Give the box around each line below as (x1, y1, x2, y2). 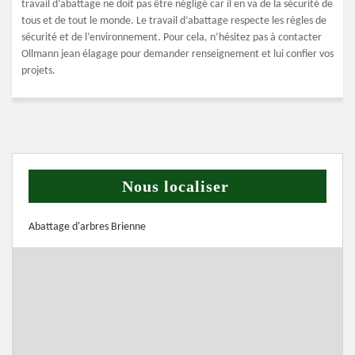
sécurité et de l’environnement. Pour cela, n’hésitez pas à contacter (21, 32, 322, 44)
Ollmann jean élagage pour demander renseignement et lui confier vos (21, 48, 334, 60)
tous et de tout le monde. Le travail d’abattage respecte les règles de (21, 15, 326, 27)
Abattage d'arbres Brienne (29, 221, 146, 233)
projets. (21, 65, 55, 77)
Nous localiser (122, 177, 229, 195)
